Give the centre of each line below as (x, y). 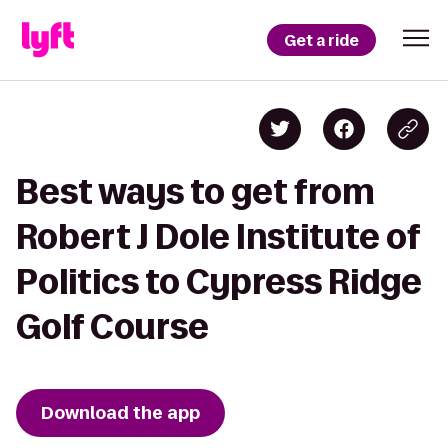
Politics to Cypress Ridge (219, 281)
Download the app (120, 413)
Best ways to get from (195, 191)
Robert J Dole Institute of (218, 236)
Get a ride (321, 40)
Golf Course (112, 326)
